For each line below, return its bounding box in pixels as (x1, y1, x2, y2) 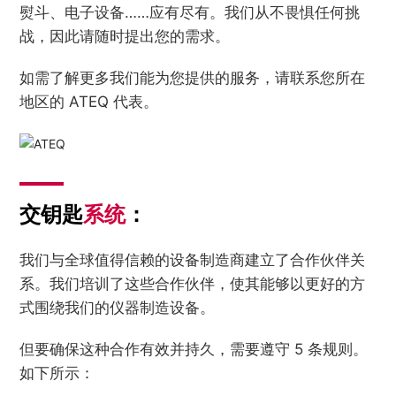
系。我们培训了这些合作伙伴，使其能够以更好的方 (19, 274, 366, 293)
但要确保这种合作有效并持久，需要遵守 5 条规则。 (19, 339, 369, 358)
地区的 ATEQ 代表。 (19, 93, 159, 111)
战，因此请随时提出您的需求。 (19, 27, 231, 46)
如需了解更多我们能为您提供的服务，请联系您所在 (19, 69, 366, 88)
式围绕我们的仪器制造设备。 (19, 298, 216, 316)
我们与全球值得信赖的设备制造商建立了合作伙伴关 (19, 250, 366, 269)
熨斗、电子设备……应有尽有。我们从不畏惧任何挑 (19, 4, 361, 22)
